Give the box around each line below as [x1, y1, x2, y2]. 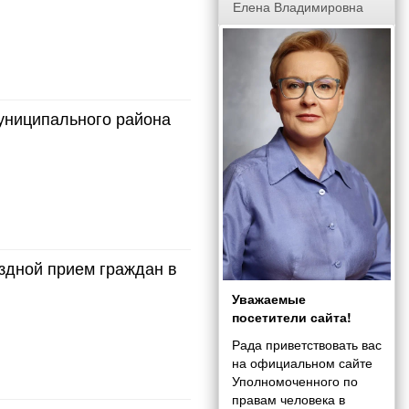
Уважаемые [232, 289, 306, 309]
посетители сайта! [232, 308, 351, 327]
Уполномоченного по [232, 372, 358, 391]
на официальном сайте [232, 353, 372, 372]
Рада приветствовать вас [232, 335, 382, 354]
